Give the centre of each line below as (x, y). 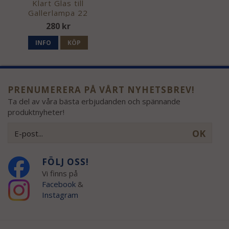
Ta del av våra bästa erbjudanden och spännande (94, 101)
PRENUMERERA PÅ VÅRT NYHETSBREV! (101, 89)
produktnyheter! (36, 112)
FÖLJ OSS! (65, 162)
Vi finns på (60, 173)
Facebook (59, 184)
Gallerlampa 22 (58, 13)
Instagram (61, 194)
